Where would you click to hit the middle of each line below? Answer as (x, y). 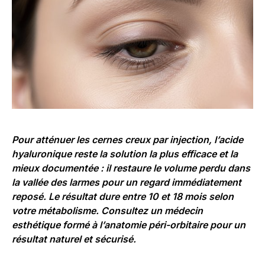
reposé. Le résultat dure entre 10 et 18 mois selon (123, 196)
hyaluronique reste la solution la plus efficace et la (125, 153)
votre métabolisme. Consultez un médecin (107, 210)
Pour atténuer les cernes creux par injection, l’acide (127, 139)
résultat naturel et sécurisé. (74, 239)
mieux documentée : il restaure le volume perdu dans (131, 168)
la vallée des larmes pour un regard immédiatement (127, 182)
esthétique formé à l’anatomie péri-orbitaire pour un (129, 224)
